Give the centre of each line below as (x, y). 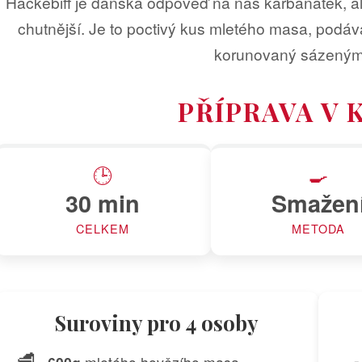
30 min (103, 204)
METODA (318, 229)
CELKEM (103, 229)
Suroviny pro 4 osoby (157, 323)
